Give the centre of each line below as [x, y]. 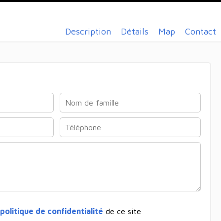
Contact [201, 31]
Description [88, 31]
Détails [135, 31]
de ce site [122, 211]
